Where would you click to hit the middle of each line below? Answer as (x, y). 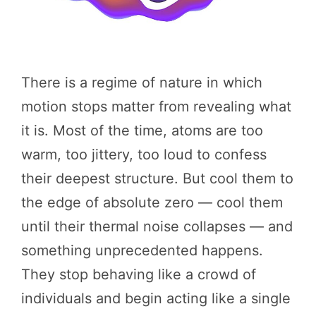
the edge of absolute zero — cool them (152, 203)
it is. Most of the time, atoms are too (142, 131)
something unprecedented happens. (142, 251)
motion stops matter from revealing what (156, 107)
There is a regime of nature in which (142, 83)
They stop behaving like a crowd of (139, 275)
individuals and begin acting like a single (156, 299)
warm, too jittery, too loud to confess (144, 155)
